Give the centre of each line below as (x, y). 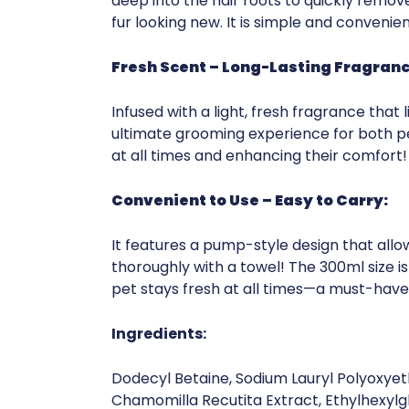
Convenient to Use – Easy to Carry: (250, 201)
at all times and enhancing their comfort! (259, 156)
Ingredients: (159, 334)
